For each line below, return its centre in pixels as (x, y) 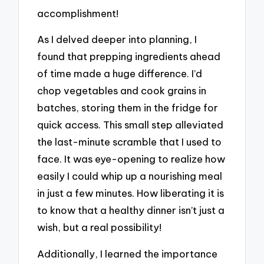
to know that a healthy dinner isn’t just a (131, 210)
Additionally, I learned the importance (128, 254)
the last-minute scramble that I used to (130, 142)
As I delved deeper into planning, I (117, 39)
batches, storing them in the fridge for (128, 108)
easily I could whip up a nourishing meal (130, 176)
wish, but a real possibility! (100, 227)
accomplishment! (78, 13)
